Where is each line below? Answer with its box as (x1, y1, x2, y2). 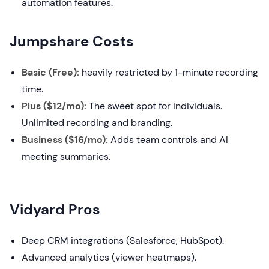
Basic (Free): (22, 66, 79, 79)
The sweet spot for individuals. (86, 100, 222, 113)
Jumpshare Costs (10, 32, 134, 51)
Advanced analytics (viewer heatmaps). (22, 251, 196, 264)
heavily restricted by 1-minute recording (79, 66, 258, 79)
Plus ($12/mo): (22, 100, 86, 113)
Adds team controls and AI (108, 133, 228, 147)
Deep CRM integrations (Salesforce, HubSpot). (22, 234, 224, 247)
